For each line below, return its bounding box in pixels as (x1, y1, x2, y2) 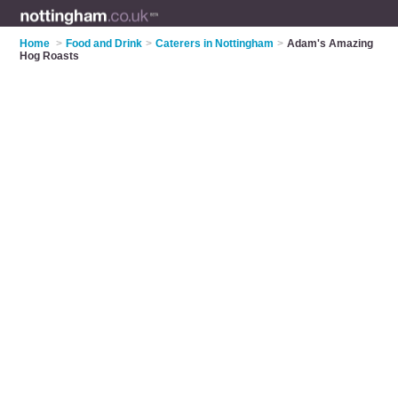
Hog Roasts (20, 50, 80, 62)
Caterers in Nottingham (155, 37, 275, 50)
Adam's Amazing (287, 37, 374, 50)
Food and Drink (66, 37, 143, 50)
